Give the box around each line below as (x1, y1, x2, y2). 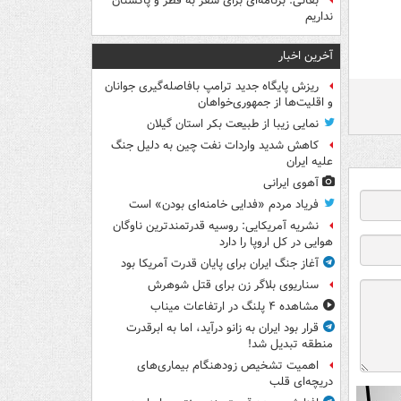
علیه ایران (286, 153, 333, 171)
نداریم (305, 8, 333, 26)
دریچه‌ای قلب (269, 373, 333, 391)
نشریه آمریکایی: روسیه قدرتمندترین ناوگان (113, 218, 319, 235)
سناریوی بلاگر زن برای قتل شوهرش (148, 277, 319, 294)
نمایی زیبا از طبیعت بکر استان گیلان (147, 115, 319, 133)
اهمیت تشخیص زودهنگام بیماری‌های (137, 357, 319, 375)
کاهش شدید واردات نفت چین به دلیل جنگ (111, 137, 319, 155)
